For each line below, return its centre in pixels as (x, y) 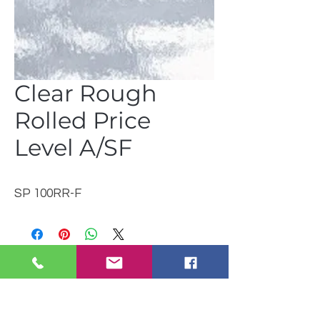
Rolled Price (82, 120)
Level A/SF (73, 147)
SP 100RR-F (48, 194)
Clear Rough (86, 93)
